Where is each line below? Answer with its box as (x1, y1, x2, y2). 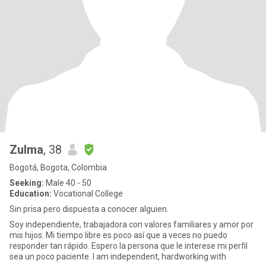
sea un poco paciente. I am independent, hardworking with (93, 252, 226, 261)
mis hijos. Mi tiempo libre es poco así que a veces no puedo (9, 230, 227, 240)
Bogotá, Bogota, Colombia (9, 163, 107, 172)
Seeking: (9, 178, 44, 188)
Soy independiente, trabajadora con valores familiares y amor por (9, 220, 254, 229)
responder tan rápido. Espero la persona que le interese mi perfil (9, 241, 248, 251)
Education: (9, 189, 52, 198)
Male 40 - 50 (44, 178, 91, 188)
